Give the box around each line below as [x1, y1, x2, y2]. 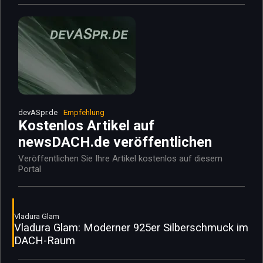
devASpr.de [18, 108, 58, 117]
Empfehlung [63, 108, 104, 117]
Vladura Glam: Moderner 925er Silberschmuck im [14, 221, 248, 235]
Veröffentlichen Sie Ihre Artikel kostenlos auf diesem [18, 153, 222, 164]
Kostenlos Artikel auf [18, 117, 154, 134]
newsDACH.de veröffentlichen [18, 134, 212, 151]
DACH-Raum [14, 234, 75, 248]
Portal [18, 164, 41, 175]
